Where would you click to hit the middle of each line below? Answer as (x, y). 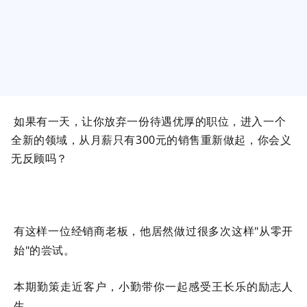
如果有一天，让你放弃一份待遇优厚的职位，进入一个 (150, 121)
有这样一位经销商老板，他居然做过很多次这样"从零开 (153, 231)
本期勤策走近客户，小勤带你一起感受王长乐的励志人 (153, 286)
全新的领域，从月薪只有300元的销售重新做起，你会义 (151, 140)
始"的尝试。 (45, 250)
